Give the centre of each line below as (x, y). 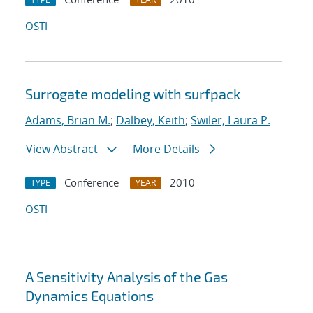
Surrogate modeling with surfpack (133, 94)
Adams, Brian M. (68, 121)
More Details (168, 149)
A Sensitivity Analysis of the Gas (126, 277)
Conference (92, 183)
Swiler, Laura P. (231, 121)
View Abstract (62, 149)
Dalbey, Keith (151, 121)
